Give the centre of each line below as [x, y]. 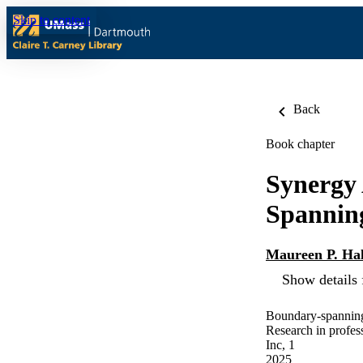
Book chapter [300, 144]
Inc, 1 [280, 345]
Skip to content [51, 20]
